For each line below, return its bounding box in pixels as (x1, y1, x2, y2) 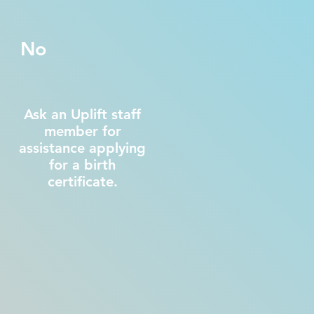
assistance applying (19, 139, 146, 156)
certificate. (47, 173, 118, 190)
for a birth (49, 156, 116, 173)
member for (43, 123, 121, 139)
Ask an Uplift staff (24, 106, 141, 123)
